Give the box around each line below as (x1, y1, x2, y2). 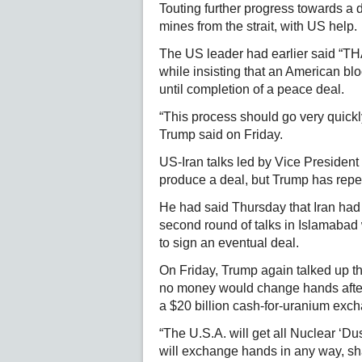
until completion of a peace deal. (159, 82, 344, 96)
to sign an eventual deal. (159, 236, 299, 250)
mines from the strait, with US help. (159, 19, 357, 33)
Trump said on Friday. (159, 128, 283, 141)
